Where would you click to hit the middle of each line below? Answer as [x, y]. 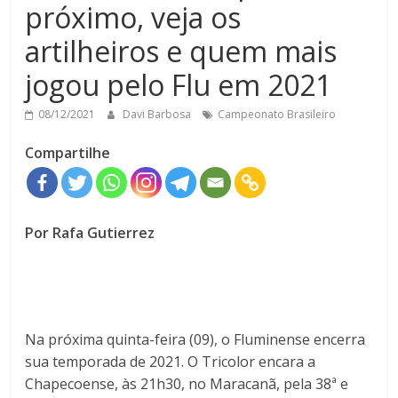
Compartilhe [68, 153]
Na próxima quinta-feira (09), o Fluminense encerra [195, 340]
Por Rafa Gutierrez [90, 233]
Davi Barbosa [159, 115]
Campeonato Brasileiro [277, 115]
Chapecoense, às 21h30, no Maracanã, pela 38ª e [187, 384]
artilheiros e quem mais [181, 52]
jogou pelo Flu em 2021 [179, 85]
